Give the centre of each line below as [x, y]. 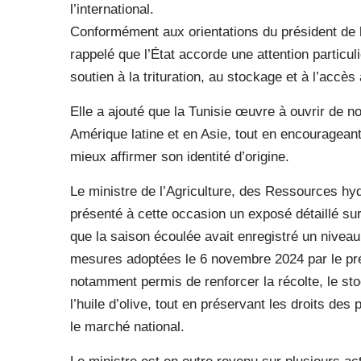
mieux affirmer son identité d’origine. [180, 157]
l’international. [112, 9]
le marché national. [127, 327]
